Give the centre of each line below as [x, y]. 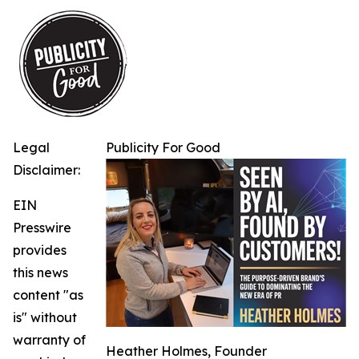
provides [40, 250]
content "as [48, 294]
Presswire [42, 227]
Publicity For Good [163, 147]
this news [40, 272]
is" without [45, 317]
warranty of [49, 339]
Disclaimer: [46, 169]
